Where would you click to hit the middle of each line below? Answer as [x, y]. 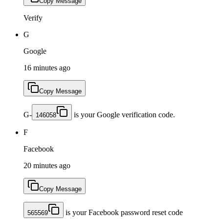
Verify [33, 18]
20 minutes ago [47, 165]
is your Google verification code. [123, 114]
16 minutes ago [47, 67]
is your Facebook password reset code [123, 212]
